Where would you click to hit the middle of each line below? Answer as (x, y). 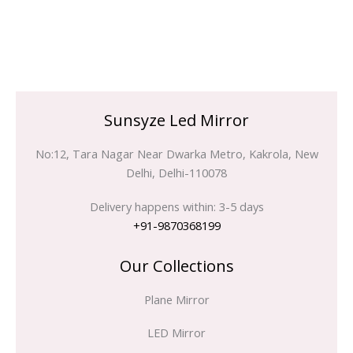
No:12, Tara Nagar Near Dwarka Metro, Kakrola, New (176, 154)
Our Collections (176, 266)
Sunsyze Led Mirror (176, 121)
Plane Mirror (176, 299)
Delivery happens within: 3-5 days (176, 206)
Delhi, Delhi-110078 (176, 173)
